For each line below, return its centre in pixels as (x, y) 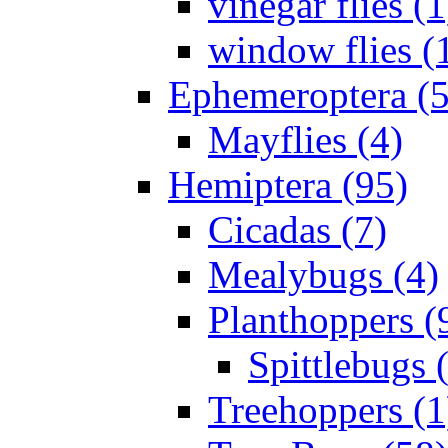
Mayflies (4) (305, 140)
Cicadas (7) (297, 230)
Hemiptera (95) (288, 185)
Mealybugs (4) (323, 275)
